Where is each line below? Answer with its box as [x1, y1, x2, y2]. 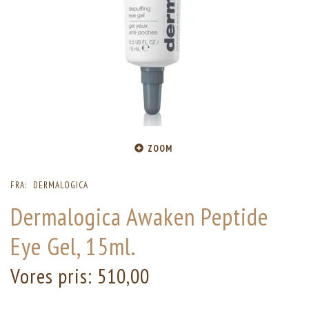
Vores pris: [10, 263, 97, 290]
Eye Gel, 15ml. [10, 230, 136, 263]
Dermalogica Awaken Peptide [10, 201, 268, 233]
